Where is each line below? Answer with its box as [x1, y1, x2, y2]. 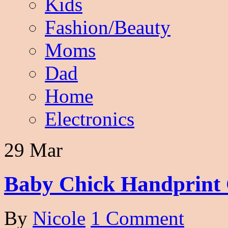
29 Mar [4, 139, 63, 161]
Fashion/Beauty [45, 16, 170, 38]
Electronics [45, 108, 134, 130]
